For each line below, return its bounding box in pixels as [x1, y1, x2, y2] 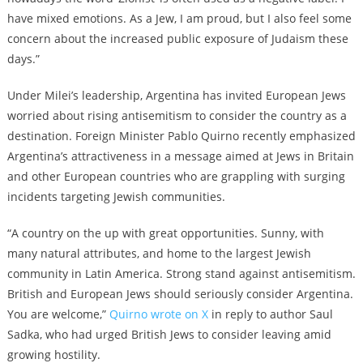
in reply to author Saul [207, 305, 333, 322]
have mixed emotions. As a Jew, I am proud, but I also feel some [6, 10, 352, 26]
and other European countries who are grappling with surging [6, 168, 345, 184]
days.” [6, 50, 40, 66]
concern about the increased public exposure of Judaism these [6, 30, 348, 46]
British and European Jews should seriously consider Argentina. [6, 285, 353, 301]
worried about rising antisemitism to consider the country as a [6, 107, 347, 123]
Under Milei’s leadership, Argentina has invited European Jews [6, 87, 346, 103]
